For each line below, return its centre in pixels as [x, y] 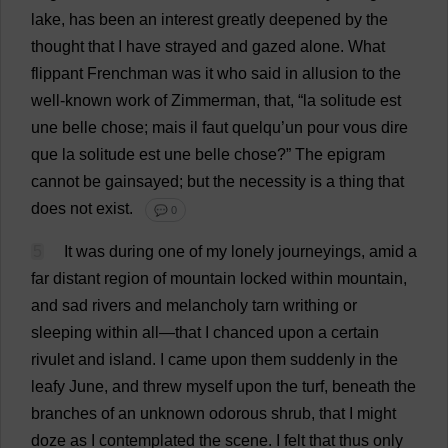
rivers [111, 305]
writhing [311, 305]
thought [57, 46]
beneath [361, 386]
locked [263, 278]
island [130, 359]
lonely [252, 251]
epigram [356, 154]
